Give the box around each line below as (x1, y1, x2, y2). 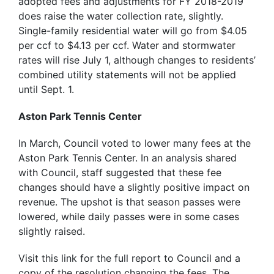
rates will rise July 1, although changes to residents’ (18, 54, 256, 67)
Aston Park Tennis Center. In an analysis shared (18, 152, 237, 165)
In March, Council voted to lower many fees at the (18, 137, 251, 150)
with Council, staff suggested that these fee (18, 166, 221, 179)
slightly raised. (18, 225, 85, 238)
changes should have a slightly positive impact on (18, 181, 250, 194)
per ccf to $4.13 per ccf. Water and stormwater (18, 39, 235, 52)
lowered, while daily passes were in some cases (18, 210, 239, 223)
